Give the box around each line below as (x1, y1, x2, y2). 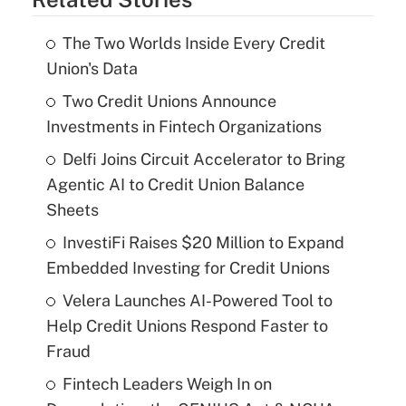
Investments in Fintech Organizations (45, 117, 322, 137)
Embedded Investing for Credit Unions (45, 258, 330, 278)
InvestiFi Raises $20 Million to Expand (62, 233, 344, 253)
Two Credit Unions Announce (62, 92, 276, 111)
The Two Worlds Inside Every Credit (62, 34, 325, 53)
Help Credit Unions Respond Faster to (45, 316, 328, 336)
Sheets (45, 200, 99, 220)
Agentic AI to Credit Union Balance (45, 175, 304, 195)
